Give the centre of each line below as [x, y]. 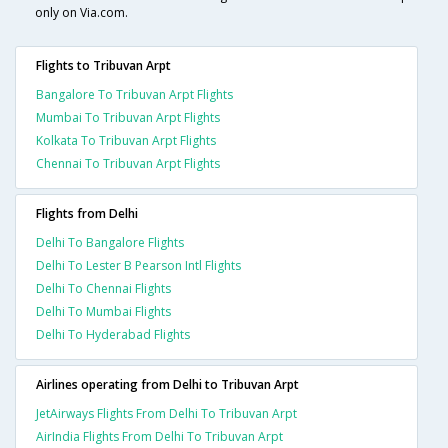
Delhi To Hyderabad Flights [113, 335]
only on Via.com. [81, 13]
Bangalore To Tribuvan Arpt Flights [134, 95]
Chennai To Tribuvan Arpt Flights [128, 164]
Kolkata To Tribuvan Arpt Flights [126, 141]
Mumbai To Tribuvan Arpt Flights [128, 118]
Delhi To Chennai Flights [103, 289]
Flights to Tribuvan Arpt [103, 66]
